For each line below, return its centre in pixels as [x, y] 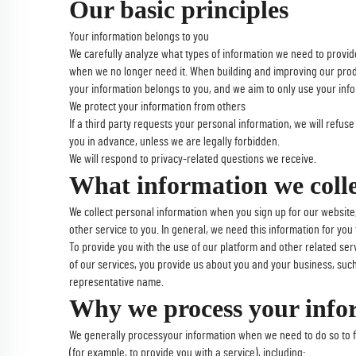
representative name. [116, 282]
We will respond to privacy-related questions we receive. [193, 159]
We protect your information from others [157, 106]
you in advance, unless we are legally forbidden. [174, 141]
